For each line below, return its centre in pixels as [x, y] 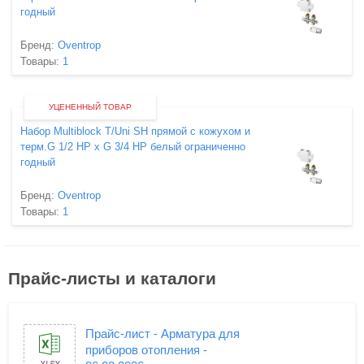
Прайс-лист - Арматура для [162, 334]
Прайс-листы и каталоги [112, 278]
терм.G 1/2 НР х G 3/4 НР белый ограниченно [133, 147]
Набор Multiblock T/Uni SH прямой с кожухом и [135, 131]
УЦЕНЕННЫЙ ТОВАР [90, 107]
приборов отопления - [146, 350]
